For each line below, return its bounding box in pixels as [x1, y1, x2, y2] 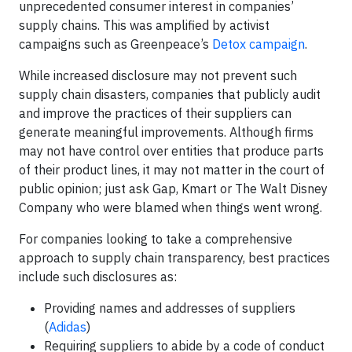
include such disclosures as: [19, 269, 177, 284]
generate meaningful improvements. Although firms [19, 124, 313, 140]
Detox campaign [212, 36, 305, 52]
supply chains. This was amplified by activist [19, 17, 269, 33]
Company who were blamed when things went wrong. [19, 200, 322, 215]
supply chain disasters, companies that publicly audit [19, 86, 321, 102]
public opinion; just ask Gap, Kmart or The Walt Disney [19, 181, 328, 196]
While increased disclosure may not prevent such [19, 68, 297, 83]
